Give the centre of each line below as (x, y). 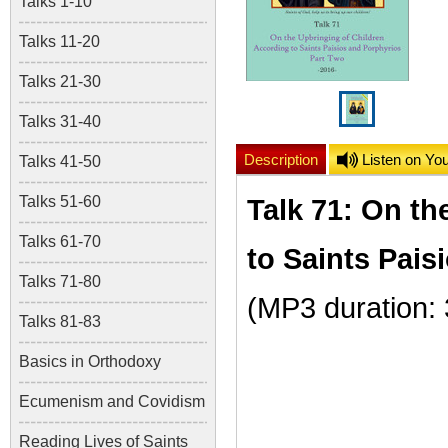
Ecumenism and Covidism (112, 401)
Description (281, 159)
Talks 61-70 (60, 241)
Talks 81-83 (60, 321)
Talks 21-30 (60, 81)
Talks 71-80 (60, 281)
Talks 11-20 (59, 41)
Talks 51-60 (60, 201)
